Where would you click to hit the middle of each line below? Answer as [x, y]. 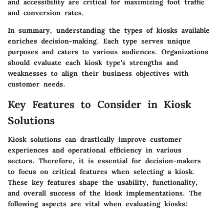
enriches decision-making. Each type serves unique [99, 41]
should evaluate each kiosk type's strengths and [93, 63]
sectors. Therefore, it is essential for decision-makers [104, 161]
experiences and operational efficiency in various [95, 150]
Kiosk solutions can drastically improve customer [95, 139]
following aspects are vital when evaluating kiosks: [98, 204]
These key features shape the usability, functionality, [103, 182]
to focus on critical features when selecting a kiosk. [101, 171]
